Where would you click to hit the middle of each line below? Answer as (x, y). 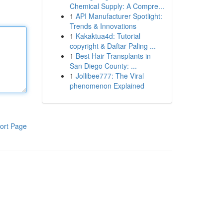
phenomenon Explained (107, 86)
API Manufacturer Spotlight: (119, 16)
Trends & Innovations (103, 26)
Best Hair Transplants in (113, 56)
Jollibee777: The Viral (110, 76)
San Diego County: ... (103, 66)
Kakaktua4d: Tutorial (108, 36)
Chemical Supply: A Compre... (117, 6)
